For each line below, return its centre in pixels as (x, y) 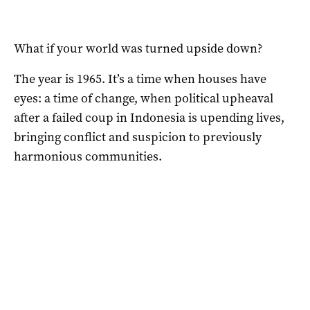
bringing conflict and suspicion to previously (138, 137)
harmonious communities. (88, 156)
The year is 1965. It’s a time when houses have (140, 79)
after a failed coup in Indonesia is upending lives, (149, 117)
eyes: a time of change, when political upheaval (144, 98)
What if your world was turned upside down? (138, 48)
